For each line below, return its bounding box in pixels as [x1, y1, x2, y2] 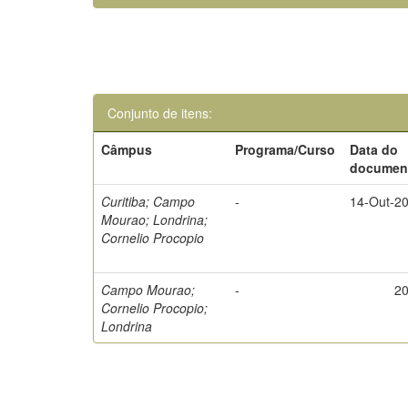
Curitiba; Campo [101, 192, 196, 210]
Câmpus [101, 140, 153, 158]
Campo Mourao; [101, 280, 196, 299]
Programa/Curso [235, 140, 336, 158]
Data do [350, 140, 399, 158]
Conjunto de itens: [107, 104, 212, 122]
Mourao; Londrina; [101, 210, 209, 229]
